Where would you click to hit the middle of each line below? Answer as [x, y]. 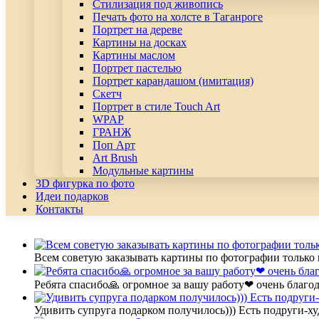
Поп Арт [114, 145]
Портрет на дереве [137, 29]
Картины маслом [134, 55]
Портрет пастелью [137, 68]
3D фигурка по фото [85, 183]
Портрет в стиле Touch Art [156, 106]
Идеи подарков [72, 196]
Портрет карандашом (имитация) [173, 80]
